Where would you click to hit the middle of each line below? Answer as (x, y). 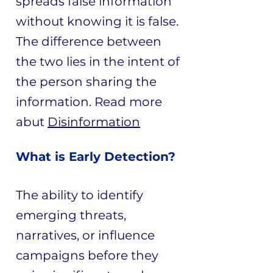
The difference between (89, 41)
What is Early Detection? (96, 157)
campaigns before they (87, 255)
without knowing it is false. (97, 21)
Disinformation (94, 122)
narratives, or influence (85, 235)
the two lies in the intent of (98, 62)
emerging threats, (71, 215)
